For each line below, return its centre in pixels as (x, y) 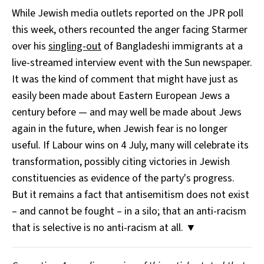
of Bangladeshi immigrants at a (172, 47)
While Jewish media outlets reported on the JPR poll (128, 14)
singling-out (75, 47)
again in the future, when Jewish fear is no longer (120, 129)
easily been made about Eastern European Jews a (121, 96)
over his (30, 47)
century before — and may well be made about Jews (127, 113)
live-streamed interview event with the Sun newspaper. (132, 63)
